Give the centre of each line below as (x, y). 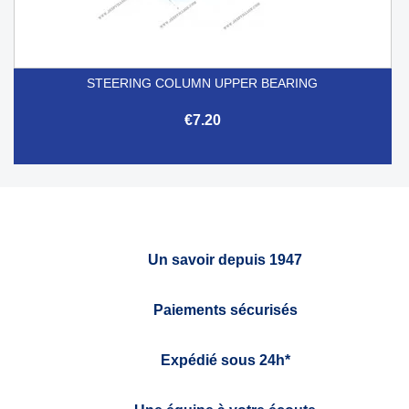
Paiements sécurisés (225, 309)
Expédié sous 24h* (225, 360)
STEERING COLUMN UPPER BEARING (203, 83)
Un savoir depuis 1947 (225, 259)
